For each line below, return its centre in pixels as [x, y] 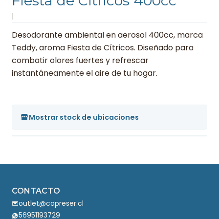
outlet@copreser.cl [51, 204]
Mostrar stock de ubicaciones [84, 117]
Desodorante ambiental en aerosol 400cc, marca [107, 35]
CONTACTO [36, 191]
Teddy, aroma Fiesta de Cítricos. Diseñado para [103, 48]
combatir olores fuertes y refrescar [80, 61]
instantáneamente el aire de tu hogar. [85, 73]
